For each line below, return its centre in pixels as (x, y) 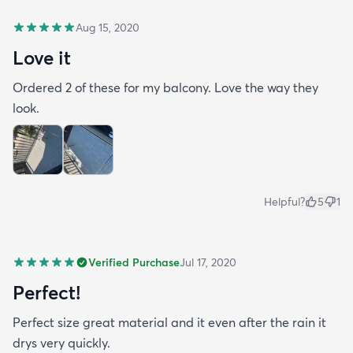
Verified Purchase (134, 262)
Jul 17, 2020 (208, 262)
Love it (42, 57)
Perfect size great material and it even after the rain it (169, 322)
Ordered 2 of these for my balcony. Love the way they (165, 87)
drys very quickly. (61, 342)
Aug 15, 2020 (108, 27)
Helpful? (284, 201)
